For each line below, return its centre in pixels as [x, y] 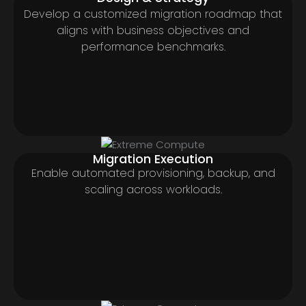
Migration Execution [153, 158]
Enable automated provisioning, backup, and [153, 173]
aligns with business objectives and [153, 30]
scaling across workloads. [153, 189]
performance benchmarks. [153, 46]
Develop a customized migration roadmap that [153, 14]
